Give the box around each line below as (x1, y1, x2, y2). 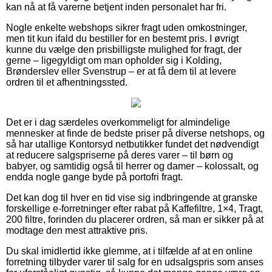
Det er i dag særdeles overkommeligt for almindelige (6, 117, 230, 127)
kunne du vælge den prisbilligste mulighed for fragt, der (6, 44, 242, 55)
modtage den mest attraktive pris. (6, 225, 148, 236)
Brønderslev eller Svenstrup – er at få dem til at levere (6, 66, 236, 76)
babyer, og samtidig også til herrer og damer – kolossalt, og (6, 160, 259, 171)
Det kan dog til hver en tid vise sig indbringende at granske (6, 192, 257, 203)
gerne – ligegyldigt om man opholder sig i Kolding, (6, 55, 222, 66)
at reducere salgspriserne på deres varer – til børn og (6, 149, 233, 160)
